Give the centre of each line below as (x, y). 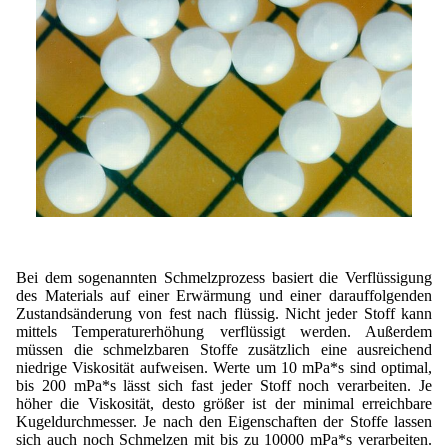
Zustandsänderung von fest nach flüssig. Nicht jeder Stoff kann (224, 314)
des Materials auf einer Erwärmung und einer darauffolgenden (224, 296)
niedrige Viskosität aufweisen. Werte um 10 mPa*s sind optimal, (224, 368)
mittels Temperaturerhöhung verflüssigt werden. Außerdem (224, 332)
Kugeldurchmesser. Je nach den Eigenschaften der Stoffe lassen (224, 422)
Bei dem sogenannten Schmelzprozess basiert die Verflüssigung (224, 278)
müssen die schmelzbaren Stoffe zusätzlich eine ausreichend (224, 350)
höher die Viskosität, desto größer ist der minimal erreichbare (224, 404)
